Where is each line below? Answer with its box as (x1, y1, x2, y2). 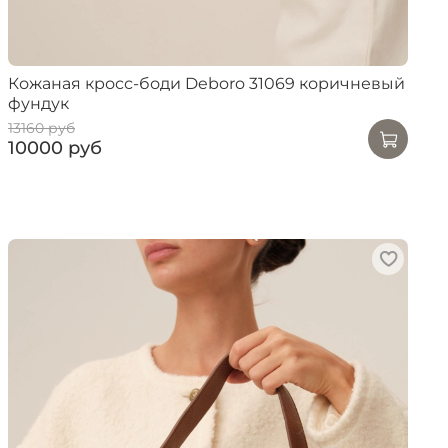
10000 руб (8, 136, 102, 159)
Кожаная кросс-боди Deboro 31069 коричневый (8, 74, 405, 94)
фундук (8, 94, 69, 114)
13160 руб (8, 118, 75, 137)
